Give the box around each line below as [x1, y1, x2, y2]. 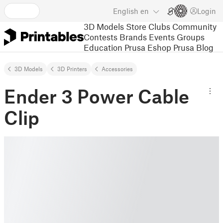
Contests [84, 31, 117, 42]
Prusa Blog [173, 42, 214, 52]
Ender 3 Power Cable [4, 85, 189, 108]
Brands [119, 31, 147, 42]
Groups [177, 31, 205, 42]
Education [84, 42, 122, 52]
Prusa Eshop [124, 42, 171, 52]
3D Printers [57, 65, 87, 72]
